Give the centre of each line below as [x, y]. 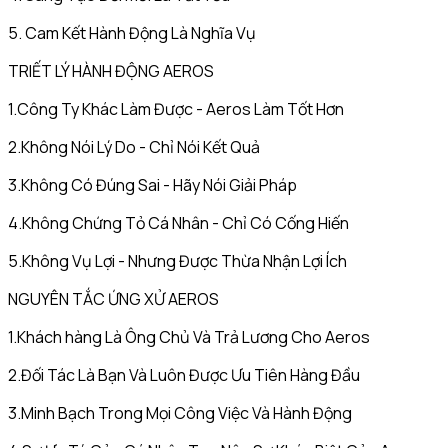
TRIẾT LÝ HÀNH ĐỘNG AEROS [111, 71]
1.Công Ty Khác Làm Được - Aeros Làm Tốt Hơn [176, 109]
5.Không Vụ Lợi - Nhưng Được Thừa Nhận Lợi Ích [177, 261]
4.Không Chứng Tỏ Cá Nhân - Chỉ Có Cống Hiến [178, 223]
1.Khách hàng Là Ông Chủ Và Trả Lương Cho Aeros [189, 337]
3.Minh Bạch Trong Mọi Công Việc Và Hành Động [180, 413]
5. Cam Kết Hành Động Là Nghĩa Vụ [132, 33]
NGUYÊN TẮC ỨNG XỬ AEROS [113, 299]
